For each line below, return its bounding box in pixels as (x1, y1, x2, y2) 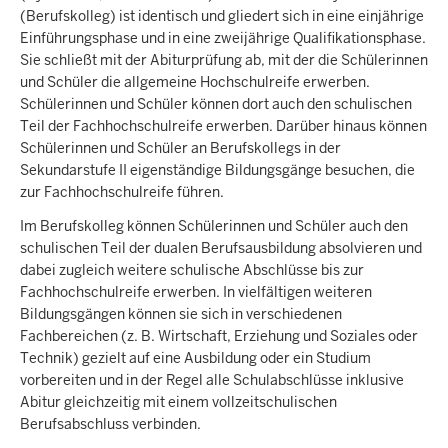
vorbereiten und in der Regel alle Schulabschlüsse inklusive (20, 371, 404, 390)
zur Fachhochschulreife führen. (20, 182, 224, 201)
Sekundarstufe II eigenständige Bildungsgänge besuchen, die (20, 160, 415, 179)
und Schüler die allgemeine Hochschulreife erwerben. (20, 72, 370, 91)
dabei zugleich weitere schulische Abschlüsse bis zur (20, 261, 364, 280)
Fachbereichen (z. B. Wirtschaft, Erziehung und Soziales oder (20, 327, 418, 346)
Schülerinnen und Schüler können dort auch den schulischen (20, 94, 412, 113)
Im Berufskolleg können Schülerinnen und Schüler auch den (20, 217, 408, 236)
